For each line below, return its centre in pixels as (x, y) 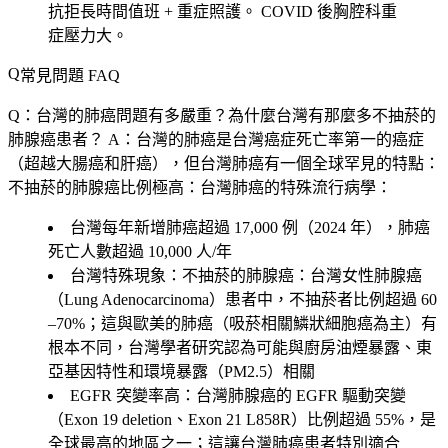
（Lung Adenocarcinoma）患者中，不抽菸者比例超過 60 (242, 299)
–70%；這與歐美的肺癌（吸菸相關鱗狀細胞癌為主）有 (242, 323)
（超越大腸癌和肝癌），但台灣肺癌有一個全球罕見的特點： (224, 163)
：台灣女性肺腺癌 (358, 275)
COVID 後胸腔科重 (327, 11)
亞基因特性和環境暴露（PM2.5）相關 (181, 371)
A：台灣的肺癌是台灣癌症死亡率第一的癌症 (264, 139)
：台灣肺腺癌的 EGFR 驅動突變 (293, 395)
